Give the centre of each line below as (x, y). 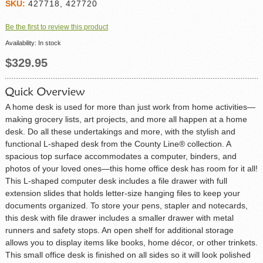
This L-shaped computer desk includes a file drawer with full (116, 181)
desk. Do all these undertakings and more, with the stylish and (120, 131)
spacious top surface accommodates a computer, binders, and (121, 156)
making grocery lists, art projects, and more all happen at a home (126, 119)
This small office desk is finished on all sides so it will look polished (128, 254)
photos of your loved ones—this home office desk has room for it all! (131, 168)
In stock (49, 43)
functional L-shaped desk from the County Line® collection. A (118, 144)
